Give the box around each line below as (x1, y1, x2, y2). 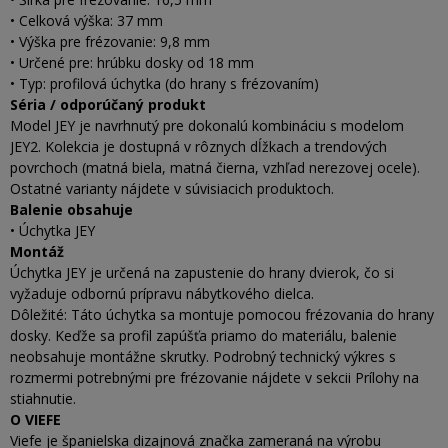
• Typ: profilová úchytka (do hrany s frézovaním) (10, 74, 319, 94)
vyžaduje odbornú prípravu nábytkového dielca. (10, 284, 314, 304)
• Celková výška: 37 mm (10, 11, 163, 31)
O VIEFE (10, 410, 61, 430)
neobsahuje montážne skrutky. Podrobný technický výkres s (10, 347, 396, 367)
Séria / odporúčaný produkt (10, 95, 206, 115)
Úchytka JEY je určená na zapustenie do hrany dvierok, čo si (10, 263, 394, 283)
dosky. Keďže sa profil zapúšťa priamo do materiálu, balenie (10, 326, 397, 346)
